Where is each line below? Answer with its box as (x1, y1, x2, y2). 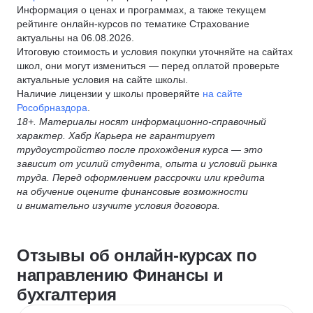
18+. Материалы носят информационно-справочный (17, 116, 266, 127)
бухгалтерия (17, 285, 117, 304)
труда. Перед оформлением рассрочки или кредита (17, 172, 265, 183)
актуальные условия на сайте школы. (17, 74, 188, 85)
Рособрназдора (17, 102, 87, 113)
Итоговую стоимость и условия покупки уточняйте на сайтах (17, 46, 293, 57)
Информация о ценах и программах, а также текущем (17, 4, 266, 15)
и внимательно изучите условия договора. (17, 200, 220, 211)
